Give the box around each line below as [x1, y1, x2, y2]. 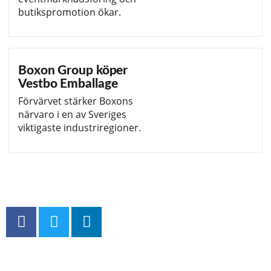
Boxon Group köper [18, 64, 128, 77]
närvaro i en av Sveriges [18, 108, 126, 122]
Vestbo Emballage [18, 77, 118, 91]
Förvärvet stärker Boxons [18, 94, 133, 108]
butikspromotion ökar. [18, 5, 126, 19]
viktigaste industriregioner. [18, 121, 141, 135]
